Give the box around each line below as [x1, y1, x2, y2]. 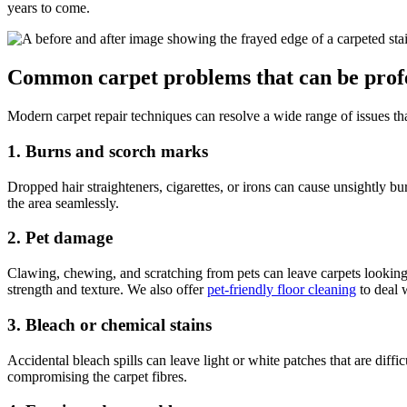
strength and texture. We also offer [7, 282, 207, 298]
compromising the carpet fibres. [7, 368, 187, 384]
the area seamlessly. [7, 194, 119, 211]
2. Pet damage [7, 228, 113, 248]
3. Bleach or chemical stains [7, 314, 212, 334]
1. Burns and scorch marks [7, 141, 208, 161]
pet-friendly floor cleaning [207, 282, 356, 298]
